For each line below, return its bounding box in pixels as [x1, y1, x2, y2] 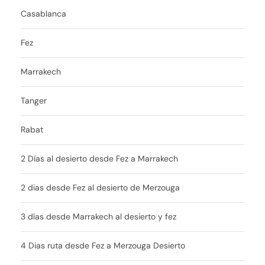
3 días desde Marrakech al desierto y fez [21, 211, 176, 222]
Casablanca [21, 8, 66, 19]
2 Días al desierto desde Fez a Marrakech [21, 153, 178, 164]
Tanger [21, 95, 47, 106]
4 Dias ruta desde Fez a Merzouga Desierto [21, 240, 185, 251]
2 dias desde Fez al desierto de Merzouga [21, 182, 180, 193]
